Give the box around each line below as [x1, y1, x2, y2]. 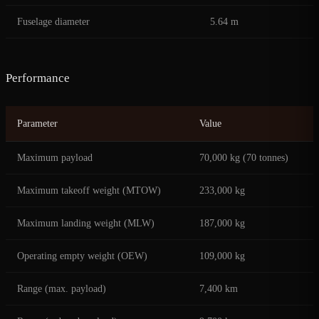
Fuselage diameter [17, 16, 90, 28]
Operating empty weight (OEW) [17, 251, 147, 262]
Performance [6, 71, 70, 85]
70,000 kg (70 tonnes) [199, 152, 288, 164]
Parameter [17, 118, 58, 130]
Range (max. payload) [17, 283, 106, 295]
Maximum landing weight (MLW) [17, 218, 155, 229]
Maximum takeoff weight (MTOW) [17, 185, 161, 197]
